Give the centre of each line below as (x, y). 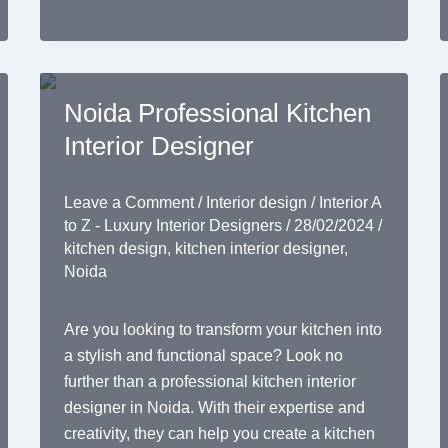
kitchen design (115, 248)
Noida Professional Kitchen (217, 112)
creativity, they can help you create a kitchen (219, 434)
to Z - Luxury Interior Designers (174, 225)
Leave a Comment (128, 202)
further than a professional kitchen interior (209, 382)
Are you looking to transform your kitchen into (222, 330)
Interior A (349, 202)
